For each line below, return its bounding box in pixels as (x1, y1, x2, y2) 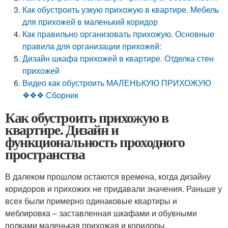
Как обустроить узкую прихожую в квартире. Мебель (22, 4, 219, 15)
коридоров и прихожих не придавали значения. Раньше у (5, 183, 222, 194)
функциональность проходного (5, 131, 185, 152)
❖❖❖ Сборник (22, 89, 79, 101)
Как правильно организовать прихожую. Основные (22, 28, 215, 40)
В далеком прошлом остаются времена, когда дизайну (5, 170, 211, 182)
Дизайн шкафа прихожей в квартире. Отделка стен (22, 52, 214, 64)
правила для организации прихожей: (22, 40, 162, 52)
